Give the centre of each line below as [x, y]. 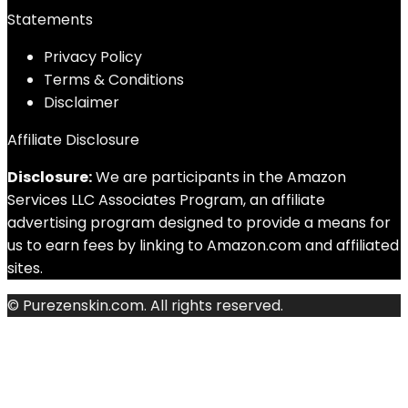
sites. [25, 268]
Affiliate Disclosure [73, 140]
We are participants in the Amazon [219, 177]
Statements [50, 20]
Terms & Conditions [114, 80]
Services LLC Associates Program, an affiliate [166, 200]
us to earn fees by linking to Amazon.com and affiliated [203, 245]
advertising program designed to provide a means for [199, 223]
